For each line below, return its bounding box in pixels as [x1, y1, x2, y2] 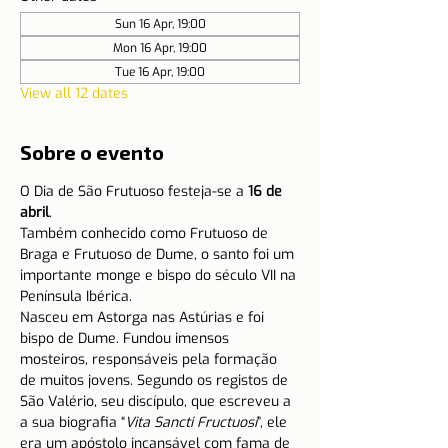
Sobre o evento [20, 140, 164, 164]
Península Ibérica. [20, 287, 132, 306]
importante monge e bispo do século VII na [20, 266, 300, 285]
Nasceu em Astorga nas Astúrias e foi [20, 308, 268, 327]
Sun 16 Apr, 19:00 [114, 16, 206, 32]
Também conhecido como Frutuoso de [20, 224, 272, 243]
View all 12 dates [20, 84, 128, 103]
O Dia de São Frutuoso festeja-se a [20, 182, 248, 201]
